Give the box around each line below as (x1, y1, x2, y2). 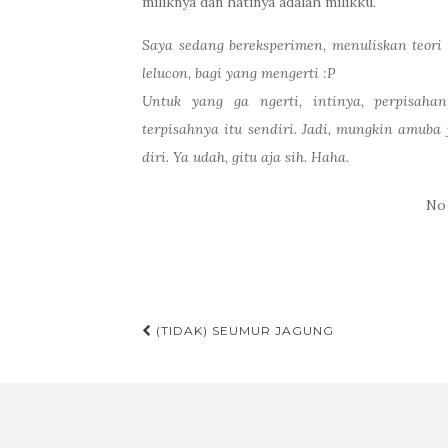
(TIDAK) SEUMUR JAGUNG (152, 323, 334, 338)
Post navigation (142, 347, 361, 381)
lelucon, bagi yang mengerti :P (142, 64, 335, 82)
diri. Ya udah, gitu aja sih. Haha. (142, 148, 349, 166)
